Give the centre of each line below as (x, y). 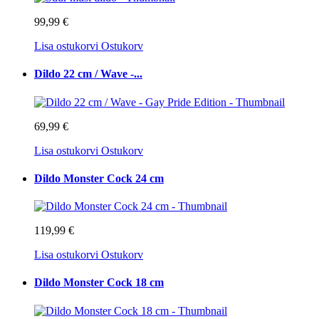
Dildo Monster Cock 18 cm (99, 283)
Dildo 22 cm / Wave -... (88, 74)
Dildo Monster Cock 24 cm (99, 178)
